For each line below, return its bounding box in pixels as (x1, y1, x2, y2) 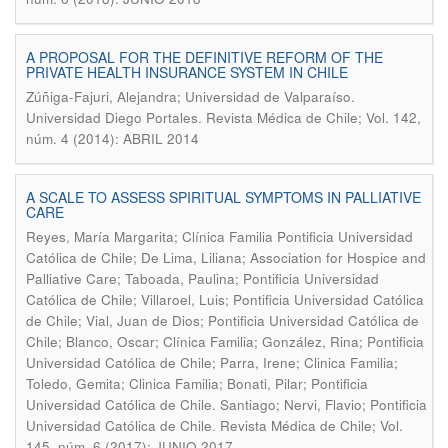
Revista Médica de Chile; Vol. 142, (206, 108, 421, 127)
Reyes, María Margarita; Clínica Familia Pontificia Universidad (26, 227, 413, 246)
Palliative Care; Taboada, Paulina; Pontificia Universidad (26, 269, 379, 288)
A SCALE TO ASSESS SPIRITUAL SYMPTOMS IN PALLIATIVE (26, 187, 421, 207)
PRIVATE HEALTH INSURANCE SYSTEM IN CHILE (26, 62, 348, 82)
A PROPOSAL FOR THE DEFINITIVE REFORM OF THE (26, 47, 383, 67)
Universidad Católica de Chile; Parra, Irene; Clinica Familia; (26, 353, 398, 372)
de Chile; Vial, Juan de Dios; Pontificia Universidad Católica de (26, 311, 419, 330)
